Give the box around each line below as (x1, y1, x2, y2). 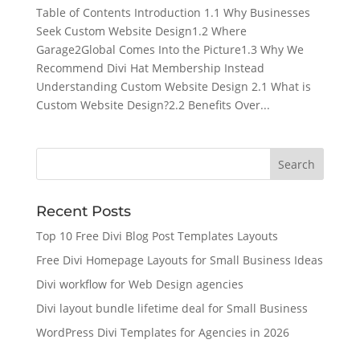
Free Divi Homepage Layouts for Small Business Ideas (35, 252, 323, 268)
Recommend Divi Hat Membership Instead (35, 60, 264, 76)
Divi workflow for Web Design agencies (35, 276, 243, 292)
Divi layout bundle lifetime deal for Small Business (35, 301, 308, 316)
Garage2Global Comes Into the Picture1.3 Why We (35, 42, 304, 57)
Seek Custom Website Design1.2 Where (35, 23, 247, 39)
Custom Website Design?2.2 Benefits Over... (35, 97, 270, 112)
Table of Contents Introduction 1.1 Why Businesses (35, 5, 310, 20)
